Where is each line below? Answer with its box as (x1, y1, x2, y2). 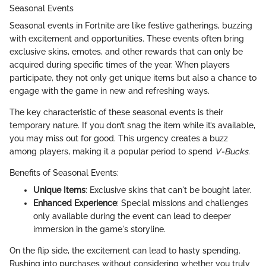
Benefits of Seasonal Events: (9, 168, 119, 178)
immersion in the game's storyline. (33, 224, 166, 235)
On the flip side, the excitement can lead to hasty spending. (9, 246, 240, 256)
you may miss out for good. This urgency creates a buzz (9, 134, 228, 144)
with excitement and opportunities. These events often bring (9, 34, 244, 44)
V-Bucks (215, 147, 248, 157)
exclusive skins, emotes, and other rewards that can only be (9, 47, 243, 57)
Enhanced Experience (33, 198, 117, 208)
